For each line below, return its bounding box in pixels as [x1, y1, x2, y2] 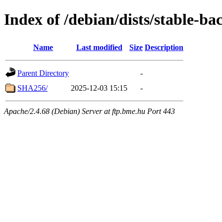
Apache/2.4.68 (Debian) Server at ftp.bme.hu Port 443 [4, 107, 175, 115]
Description [145, 43, 183, 52]
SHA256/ [17, 83, 48, 92]
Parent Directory [17, 68, 69, 77]
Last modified [76, 43, 122, 52]
